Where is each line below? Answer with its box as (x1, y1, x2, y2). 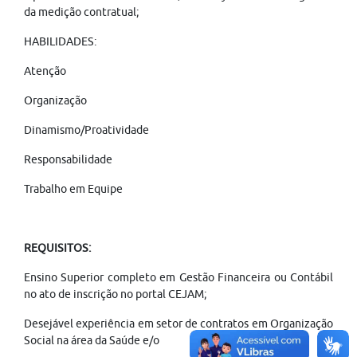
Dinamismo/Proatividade (24, 124, 151, 136)
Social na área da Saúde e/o (24, 334, 159, 347)
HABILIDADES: (24, 35, 100, 48)
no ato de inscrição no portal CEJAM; (24, 288, 210, 300)
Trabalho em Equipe (24, 182, 123, 195)
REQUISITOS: (24, 241, 94, 254)
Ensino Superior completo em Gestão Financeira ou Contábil (24, 271, 333, 284)
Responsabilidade (24, 153, 115, 166)
